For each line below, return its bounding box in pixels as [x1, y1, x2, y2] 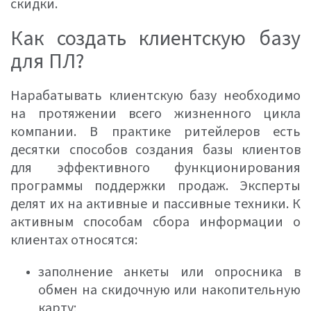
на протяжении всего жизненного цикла [10, 104, 301, 124]
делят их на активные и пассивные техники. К [10, 194, 301, 214]
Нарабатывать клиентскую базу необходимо [10, 86, 301, 106]
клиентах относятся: [10, 230, 137, 250]
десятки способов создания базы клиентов [10, 140, 301, 160]
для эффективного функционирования [10, 158, 301, 178]
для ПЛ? [10, 47, 84, 76]
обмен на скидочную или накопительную [38, 280, 301, 300]
